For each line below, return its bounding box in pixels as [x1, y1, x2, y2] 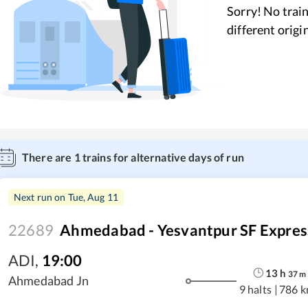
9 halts [239, 282, 272, 296]
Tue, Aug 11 [67, 191, 119, 203]
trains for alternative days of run [80, 151, 244, 164]
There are [22, 151, 74, 164]
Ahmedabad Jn [8, 273, 89, 288]
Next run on [14, 191, 68, 203]
